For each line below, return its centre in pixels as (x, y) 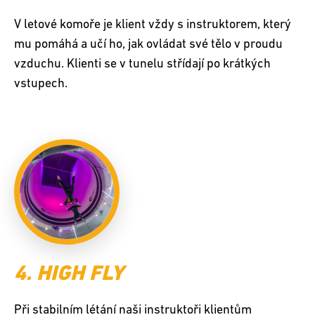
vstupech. (41, 84)
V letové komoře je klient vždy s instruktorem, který (153, 25)
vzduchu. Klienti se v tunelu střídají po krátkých (142, 65)
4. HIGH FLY (69, 275)
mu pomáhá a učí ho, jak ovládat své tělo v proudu (148, 45)
